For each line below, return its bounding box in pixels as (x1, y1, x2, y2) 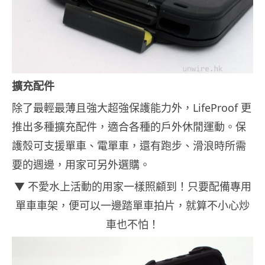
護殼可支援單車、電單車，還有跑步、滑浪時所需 (12, 138, 246, 153)
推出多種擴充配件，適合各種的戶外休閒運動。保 (12, 119, 246, 134)
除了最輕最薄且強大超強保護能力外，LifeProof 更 (12, 101, 251, 115)
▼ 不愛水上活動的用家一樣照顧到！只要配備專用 (14, 179, 251, 194)
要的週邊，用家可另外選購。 (12, 157, 150, 172)
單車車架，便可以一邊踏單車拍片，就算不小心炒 (15, 198, 250, 213)
